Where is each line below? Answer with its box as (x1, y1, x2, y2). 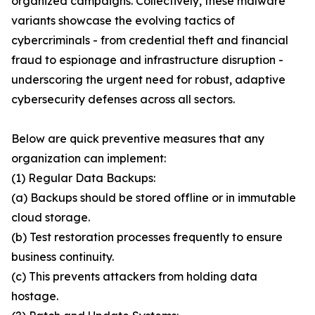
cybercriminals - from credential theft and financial (11, 33, 288, 48)
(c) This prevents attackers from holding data (11, 269, 257, 284)
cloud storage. (11, 210, 90, 225)
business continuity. (11, 250, 114, 264)
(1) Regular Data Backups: (11, 171, 155, 186)
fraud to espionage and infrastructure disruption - (11, 53, 283, 67)
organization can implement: (11, 151, 166, 166)
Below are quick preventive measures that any (11, 131, 264, 146)
